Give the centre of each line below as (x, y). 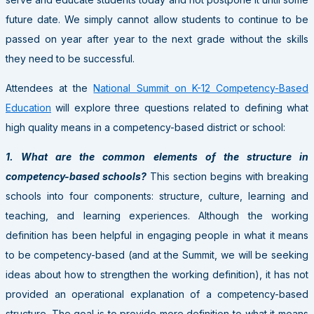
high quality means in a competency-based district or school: (148, 127)
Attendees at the (50, 88)
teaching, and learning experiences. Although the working (157, 215)
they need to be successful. (70, 58)
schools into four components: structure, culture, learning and (157, 196)
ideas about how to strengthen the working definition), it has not (157, 274)
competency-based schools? (76, 176)
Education (28, 107)
